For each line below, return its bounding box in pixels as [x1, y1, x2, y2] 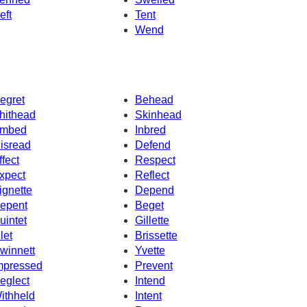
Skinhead [134, 108, 182, 121]
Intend [134, 274, 165, 286]
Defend [134, 138, 171, 151]
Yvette [134, 244, 165, 256]
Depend [134, 184, 174, 196]
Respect [134, 153, 175, 166]
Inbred [134, 123, 166, 136]
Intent [134, 289, 162, 302]
